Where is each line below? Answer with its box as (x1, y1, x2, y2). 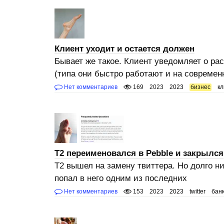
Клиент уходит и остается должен (54, 44, 194, 53)
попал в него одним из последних (54, 173, 187, 183)
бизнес (190, 83, 210, 90)
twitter (189, 188, 205, 195)
